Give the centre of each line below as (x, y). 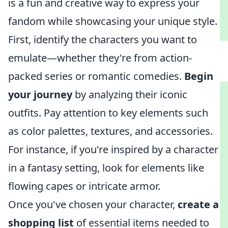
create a (198, 204)
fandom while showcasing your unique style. (113, 21)
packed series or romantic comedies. (96, 76)
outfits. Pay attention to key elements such (108, 113)
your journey (40, 94)
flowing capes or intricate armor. (84, 186)
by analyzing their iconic (130, 94)
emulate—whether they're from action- (100, 58)
